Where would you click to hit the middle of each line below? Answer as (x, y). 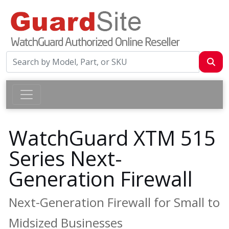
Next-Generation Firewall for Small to (114, 202)
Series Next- (65, 158)
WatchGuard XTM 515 (112, 138)
